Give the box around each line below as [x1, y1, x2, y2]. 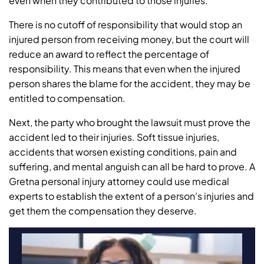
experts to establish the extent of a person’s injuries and [9, 189, 254, 202]
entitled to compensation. [9, 91, 126, 104]
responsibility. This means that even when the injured [9, 62, 240, 75]
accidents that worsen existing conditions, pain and [9, 145, 237, 158]
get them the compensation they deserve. [9, 204, 197, 217]
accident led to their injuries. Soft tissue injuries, [9, 130, 219, 143]
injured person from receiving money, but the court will [9, 32, 249, 45]
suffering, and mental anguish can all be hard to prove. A [9, 160, 255, 173]
